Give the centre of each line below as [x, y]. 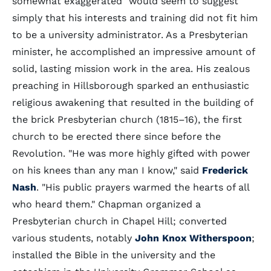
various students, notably [73, 238]
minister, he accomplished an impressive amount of [133, 52]
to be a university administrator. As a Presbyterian [130, 35]
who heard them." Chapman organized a [106, 204]
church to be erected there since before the [116, 136]
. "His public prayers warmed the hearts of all [143, 187]
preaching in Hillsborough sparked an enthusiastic [131, 86]
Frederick [225, 170]
